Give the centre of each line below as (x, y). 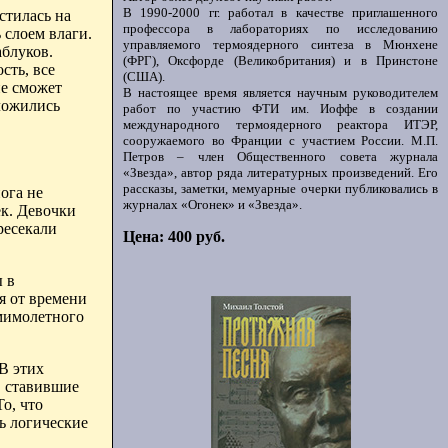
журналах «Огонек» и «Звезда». (212, 204)
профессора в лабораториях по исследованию (280, 28)
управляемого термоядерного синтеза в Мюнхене (280, 44)
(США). (144, 76)
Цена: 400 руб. (174, 236)
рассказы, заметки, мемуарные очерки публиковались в (280, 188)
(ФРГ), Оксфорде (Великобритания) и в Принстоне (280, 60)
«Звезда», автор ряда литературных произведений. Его (280, 172)
